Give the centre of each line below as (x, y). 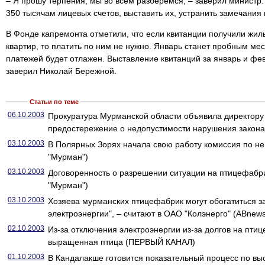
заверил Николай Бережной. (61, 71)
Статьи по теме (54, 102)
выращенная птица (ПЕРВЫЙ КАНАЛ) (122, 242)
